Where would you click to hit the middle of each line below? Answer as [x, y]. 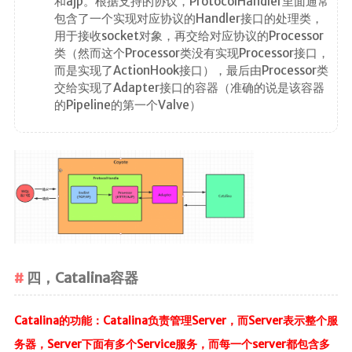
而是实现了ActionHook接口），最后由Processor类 [191, 70]
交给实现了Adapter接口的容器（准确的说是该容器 [189, 87]
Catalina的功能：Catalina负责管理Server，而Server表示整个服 [176, 321]
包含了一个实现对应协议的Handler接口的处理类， [188, 18]
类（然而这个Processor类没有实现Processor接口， [191, 53]
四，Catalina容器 [82, 278]
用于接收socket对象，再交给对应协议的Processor [189, 35]
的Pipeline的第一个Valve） [127, 104]
